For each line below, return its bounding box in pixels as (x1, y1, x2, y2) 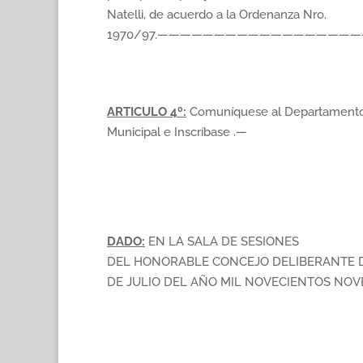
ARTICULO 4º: (107, 105, 186, 119)
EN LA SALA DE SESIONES (145, 234, 299, 249)
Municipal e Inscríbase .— (107, 125, 247, 139)
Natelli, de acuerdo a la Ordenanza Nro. (107, 7, 327, 22)
